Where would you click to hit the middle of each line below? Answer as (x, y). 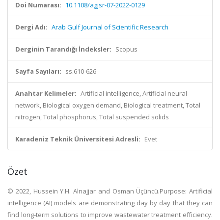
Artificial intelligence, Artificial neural (134, 93)
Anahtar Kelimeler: (46, 93)
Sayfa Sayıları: (38, 71)
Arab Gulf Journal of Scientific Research (110, 27)
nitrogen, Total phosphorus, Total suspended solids (92, 117)
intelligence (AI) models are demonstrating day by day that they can (110, 203)
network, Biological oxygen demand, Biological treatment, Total (108, 105)
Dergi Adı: (31, 27)
